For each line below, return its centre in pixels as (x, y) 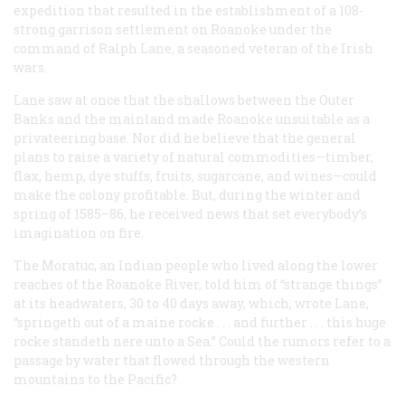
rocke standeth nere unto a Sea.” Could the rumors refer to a (202, 342)
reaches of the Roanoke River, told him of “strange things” (198, 285)
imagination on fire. (79, 233)
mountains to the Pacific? (95, 380)
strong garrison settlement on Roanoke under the (173, 30)
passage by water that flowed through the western (172, 361)
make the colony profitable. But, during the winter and (187, 195)
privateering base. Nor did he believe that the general (185, 138)
